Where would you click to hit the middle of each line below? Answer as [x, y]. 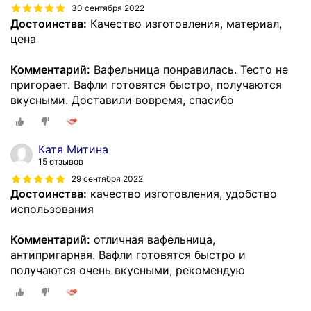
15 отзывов [61, 162]
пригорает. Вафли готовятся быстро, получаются [146, 84]
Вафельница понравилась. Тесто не [189, 69]
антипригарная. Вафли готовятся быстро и [128, 255]
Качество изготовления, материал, [184, 23]
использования [52, 209]
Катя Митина [73, 150]
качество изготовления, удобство [182, 194]
